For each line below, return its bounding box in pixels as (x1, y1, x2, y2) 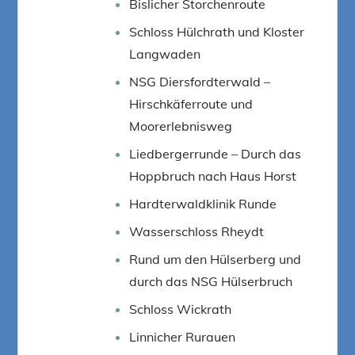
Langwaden (129, 45, 201, 62)
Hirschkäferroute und (129, 95, 254, 112)
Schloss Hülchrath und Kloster (129, 23, 305, 40)
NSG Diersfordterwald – (129, 73, 271, 90)
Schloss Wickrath (129, 300, 232, 317)
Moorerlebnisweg (129, 117, 233, 134)
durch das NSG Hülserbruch (129, 273, 293, 289)
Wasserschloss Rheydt (129, 223, 265, 239)
